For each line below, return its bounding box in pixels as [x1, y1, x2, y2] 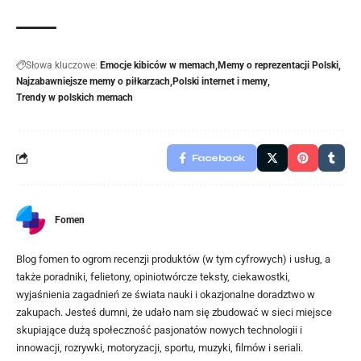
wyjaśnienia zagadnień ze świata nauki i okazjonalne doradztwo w [16, 288, 315, 301]
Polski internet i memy [172, 76, 268, 88]
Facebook [191, 152, 245, 164]
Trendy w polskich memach [16, 92, 133, 104]
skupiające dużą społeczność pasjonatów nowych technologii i [16, 324, 302, 337]
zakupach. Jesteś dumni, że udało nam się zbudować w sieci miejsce [16, 306, 332, 319]
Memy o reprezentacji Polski [218, 60, 338, 72]
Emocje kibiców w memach [100, 60, 215, 72]
